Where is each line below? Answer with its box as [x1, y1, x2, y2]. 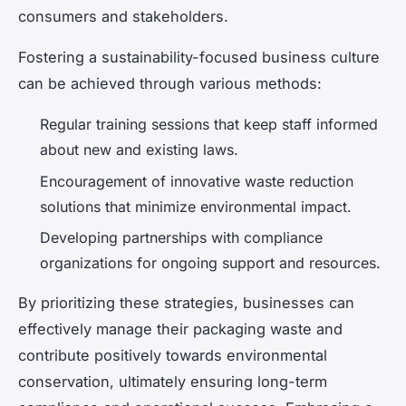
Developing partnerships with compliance [40, 228, 323, 247]
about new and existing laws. [40, 140, 238, 159]
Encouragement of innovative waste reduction [40, 171, 353, 190]
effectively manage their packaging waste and [18, 320, 343, 339]
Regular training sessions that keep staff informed [40, 115, 378, 134]
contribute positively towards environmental [18, 346, 327, 365]
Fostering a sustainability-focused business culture [18, 48, 380, 67]
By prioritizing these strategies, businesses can [18, 294, 354, 313]
